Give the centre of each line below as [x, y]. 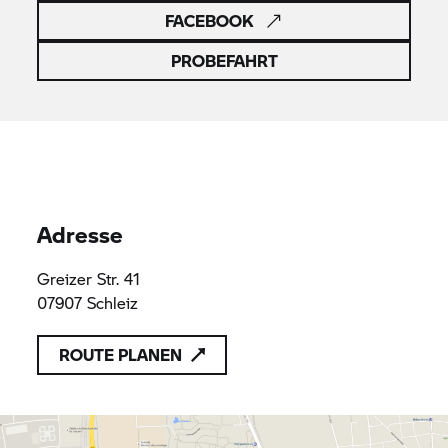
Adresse [80, 234]
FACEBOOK [209, 20]
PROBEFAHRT [224, 60]
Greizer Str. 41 [89, 278]
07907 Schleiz [88, 302]
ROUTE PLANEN [121, 354]
